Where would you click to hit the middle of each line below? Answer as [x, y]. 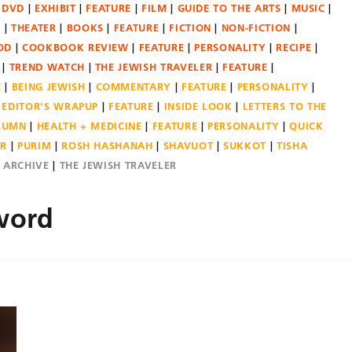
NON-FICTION [256, 27]
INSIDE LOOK [198, 106]
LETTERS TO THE [284, 106]
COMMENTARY [134, 86]
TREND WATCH [47, 67]
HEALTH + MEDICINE [89, 126]
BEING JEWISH [48, 86]
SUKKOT [245, 145]
